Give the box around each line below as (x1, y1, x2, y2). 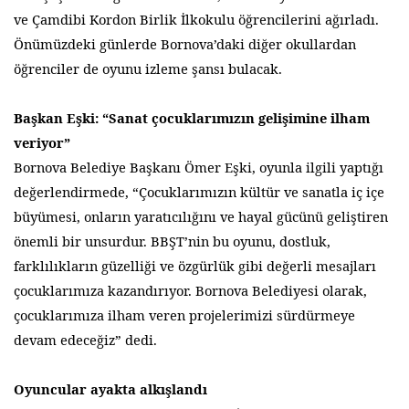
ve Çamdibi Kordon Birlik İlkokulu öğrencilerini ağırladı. (14, 9, 380, 28)
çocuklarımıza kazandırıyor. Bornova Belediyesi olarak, (14, 280, 368, 299)
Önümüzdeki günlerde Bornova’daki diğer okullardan (14, 34, 357, 53)
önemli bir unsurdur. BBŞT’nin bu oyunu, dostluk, (14, 231, 331, 250)
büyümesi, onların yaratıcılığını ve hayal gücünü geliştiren (14, 206, 389, 225)
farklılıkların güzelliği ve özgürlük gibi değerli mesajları (14, 256, 377, 275)
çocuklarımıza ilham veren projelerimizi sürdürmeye (14, 305, 356, 324)
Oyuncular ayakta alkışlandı (14, 379, 208, 398)
